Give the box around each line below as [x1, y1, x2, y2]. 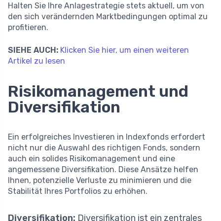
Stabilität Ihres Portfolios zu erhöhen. [8, 186, 147, 196]
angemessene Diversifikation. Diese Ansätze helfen [8, 165, 198, 175]
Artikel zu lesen [8, 56, 65, 66]
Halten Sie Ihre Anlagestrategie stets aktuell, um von [8, 1, 204, 11]
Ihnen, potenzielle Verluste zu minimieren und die [8, 176, 191, 185]
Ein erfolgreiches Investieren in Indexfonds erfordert [8, 132, 205, 142]
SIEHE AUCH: [8, 45, 58, 55]
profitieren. [8, 23, 48, 33]
